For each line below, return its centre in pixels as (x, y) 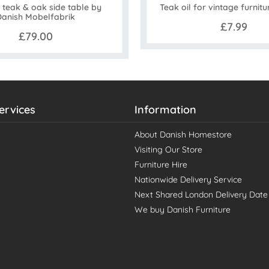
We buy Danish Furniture (183, 210)
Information (165, 110)
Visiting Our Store (168, 150)
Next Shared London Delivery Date (201, 195)
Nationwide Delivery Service (188, 180)
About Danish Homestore (183, 135)
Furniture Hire (161, 165)
